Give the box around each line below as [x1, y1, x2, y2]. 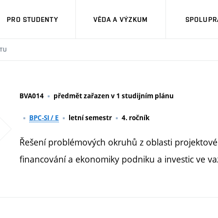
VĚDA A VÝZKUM [93, 15, 148, 23]
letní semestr [69, 113, 112, 122]
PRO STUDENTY [7, 15, 58, 23]
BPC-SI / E [29, 113, 59, 122]
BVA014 [19, 91, 44, 100]
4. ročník [122, 113, 149, 122]
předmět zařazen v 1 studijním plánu [54, 91, 174, 100]
